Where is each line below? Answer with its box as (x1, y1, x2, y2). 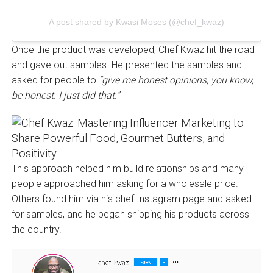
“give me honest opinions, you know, (98, 74, 253, 86)
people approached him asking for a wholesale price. (11, 177, 238, 190)
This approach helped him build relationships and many (11, 162, 244, 174)
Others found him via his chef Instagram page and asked (11, 193, 252, 205)
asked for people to (11, 74, 99, 86)
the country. (11, 223, 64, 235)
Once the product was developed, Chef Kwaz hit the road (11, 43, 255, 55)
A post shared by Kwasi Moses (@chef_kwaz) (48, 16, 224, 27)
